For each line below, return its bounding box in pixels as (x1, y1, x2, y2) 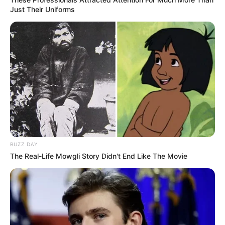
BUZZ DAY (10, 141, 38, 147)
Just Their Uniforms (10, 5, 75, 14)
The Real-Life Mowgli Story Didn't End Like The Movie (10, 151, 187, 160)
